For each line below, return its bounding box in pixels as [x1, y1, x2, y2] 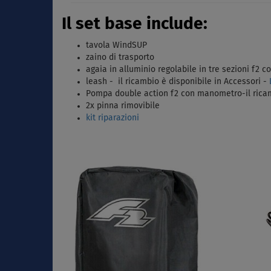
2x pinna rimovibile [86, 101, 160, 110]
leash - [86, 77, 116, 86]
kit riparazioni [86, 113, 139, 122]
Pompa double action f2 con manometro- [86, 89, 246, 98]
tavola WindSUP [86, 41, 147, 50]
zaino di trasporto [86, 53, 154, 62]
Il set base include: [62, 15, 207, 33]
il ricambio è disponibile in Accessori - [116, 77, 269, 86]
